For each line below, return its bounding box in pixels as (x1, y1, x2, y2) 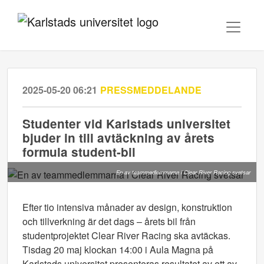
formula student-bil (22, 143, 136, 160)
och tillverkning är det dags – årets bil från (22, 214, 196, 228)
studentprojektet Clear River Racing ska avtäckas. (22, 229, 230, 242)
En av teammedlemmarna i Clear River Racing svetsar (116, 168, 250, 176)
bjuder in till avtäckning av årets (22, 129, 214, 146)
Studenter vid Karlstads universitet (22, 115, 230, 132)
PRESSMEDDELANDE (100, 83, 202, 97)
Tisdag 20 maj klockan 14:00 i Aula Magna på (22, 243, 213, 256)
